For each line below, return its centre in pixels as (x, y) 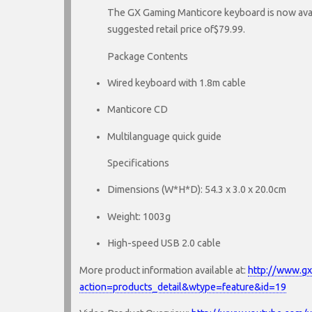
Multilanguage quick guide (164, 136)
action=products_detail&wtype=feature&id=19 (183, 287)
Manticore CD (138, 110)
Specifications (138, 163)
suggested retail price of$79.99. (176, 30)
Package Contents (148, 56)
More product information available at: (164, 270)
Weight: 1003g (139, 216)
